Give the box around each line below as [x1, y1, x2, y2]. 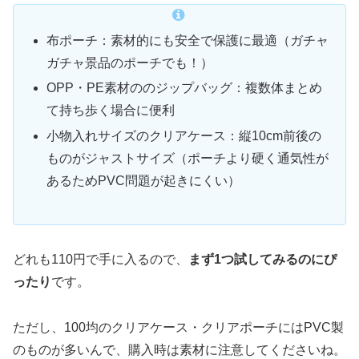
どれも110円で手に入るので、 [13, 252, 188, 267]
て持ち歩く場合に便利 [46, 103, 175, 118]
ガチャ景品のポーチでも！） [46, 56, 214, 71]
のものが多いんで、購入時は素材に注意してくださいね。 [13, 342, 346, 357]
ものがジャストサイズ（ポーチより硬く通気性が [46, 151, 329, 165]
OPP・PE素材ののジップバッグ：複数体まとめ [46, 81, 323, 95]
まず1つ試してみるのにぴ [188, 252, 337, 267]
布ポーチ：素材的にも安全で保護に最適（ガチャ [46, 34, 329, 48]
